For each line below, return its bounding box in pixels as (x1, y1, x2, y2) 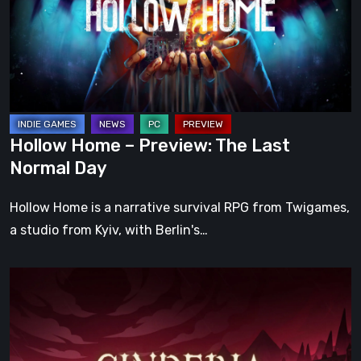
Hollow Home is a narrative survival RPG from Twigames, (10, 200, 350, 215)
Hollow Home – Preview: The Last (10, 135, 290, 156)
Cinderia (9, 270, 60, 285)
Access (9, 315, 52, 330)
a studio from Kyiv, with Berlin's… (10, 222, 208, 238)
